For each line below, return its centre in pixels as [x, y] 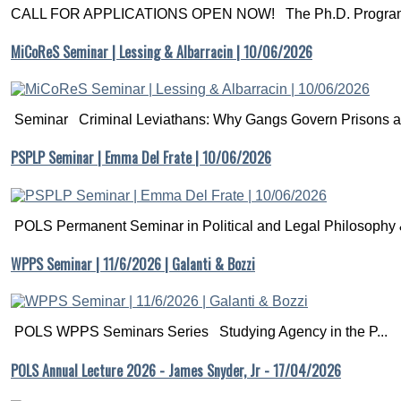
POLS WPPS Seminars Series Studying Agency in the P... [199, 332]
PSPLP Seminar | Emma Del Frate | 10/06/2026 [141, 158]
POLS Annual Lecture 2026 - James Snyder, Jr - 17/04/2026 [176, 370]
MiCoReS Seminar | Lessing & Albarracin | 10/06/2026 [162, 51]
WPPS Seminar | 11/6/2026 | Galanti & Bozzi [133, 264]
